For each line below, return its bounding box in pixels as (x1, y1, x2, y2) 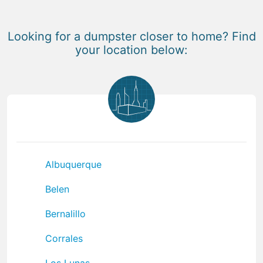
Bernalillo (45, 207, 86, 220)
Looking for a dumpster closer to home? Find (7, 29, 256, 43)
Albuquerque (45, 158, 102, 170)
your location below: (75, 42, 188, 57)
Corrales (45, 232, 83, 244)
